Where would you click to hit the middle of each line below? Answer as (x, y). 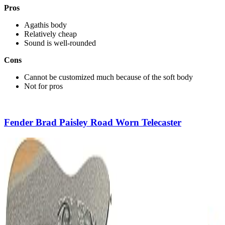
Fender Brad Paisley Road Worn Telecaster (93, 123)
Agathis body (45, 25)
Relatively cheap (50, 34)
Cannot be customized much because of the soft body (108, 77)
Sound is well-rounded (60, 43)
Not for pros (43, 86)
